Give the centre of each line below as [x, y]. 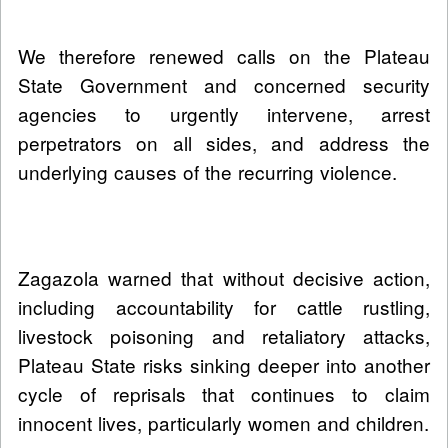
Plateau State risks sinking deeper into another [224, 365]
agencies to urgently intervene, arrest [224, 114]
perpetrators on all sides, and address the [224, 143]
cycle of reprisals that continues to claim [224, 394]
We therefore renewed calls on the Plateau [224, 56]
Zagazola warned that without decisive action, [224, 278]
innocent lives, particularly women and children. [223, 423]
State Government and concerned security [224, 85]
